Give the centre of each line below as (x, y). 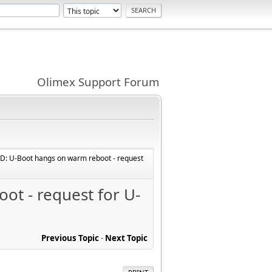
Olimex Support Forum (98, 82)
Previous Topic (70, 238)
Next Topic (126, 238)
